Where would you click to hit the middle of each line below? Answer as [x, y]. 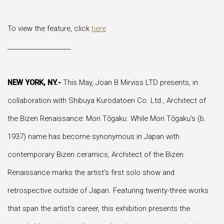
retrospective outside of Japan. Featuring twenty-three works [108, 190]
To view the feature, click [49, 28]
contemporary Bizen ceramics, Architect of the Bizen [95, 154]
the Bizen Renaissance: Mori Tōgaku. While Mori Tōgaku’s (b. [107, 118]
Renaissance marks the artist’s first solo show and [91, 172]
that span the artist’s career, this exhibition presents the [99, 208]
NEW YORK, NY [32, 82]
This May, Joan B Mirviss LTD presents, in [129, 82]
